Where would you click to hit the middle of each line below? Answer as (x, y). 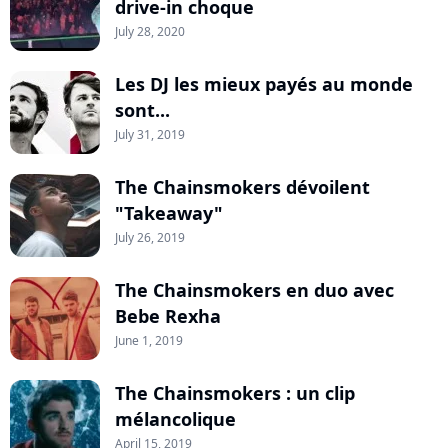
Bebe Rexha (168, 316)
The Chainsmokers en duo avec (254, 290)
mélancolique (175, 419)
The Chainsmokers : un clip (235, 393)
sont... (142, 110)
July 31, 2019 (150, 135)
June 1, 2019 (149, 341)
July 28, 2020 (150, 32)
